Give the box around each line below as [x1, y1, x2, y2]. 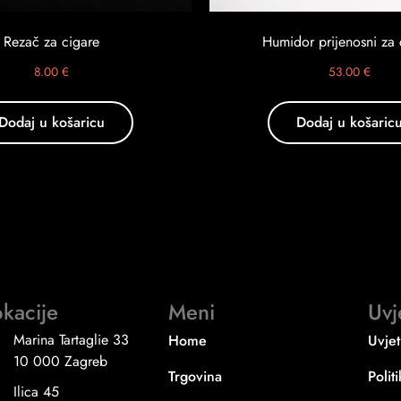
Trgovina [167, 365, 222, 387]
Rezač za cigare [4, 31, 99, 53]
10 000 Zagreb [13, 350, 108, 371]
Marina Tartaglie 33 [13, 328, 130, 350]
